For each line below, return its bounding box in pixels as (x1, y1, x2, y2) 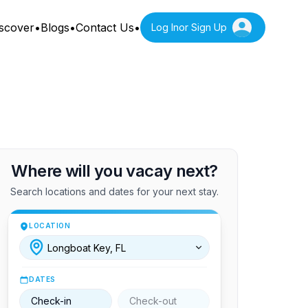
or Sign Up (179, 21, 227, 33)
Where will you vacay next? (11, 161, 218, 181)
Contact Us (76, 21, 134, 34)
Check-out (129, 295, 177, 307)
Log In (151, 21, 179, 33)
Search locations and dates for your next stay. (10, 186, 219, 197)
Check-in (31, 295, 72, 307)
